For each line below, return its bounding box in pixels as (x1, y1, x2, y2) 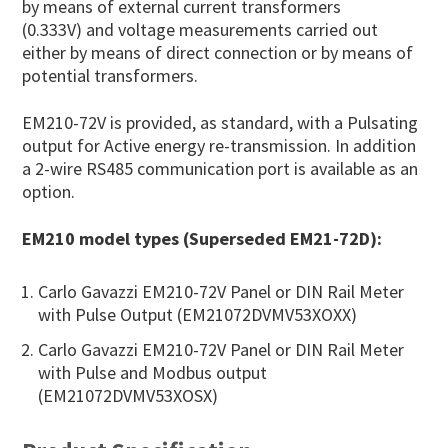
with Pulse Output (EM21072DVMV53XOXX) (38, 302, 358, 326)
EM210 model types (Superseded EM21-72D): (22, 226, 383, 250)
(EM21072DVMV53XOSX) (38, 383, 219, 407)
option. (22, 179, 76, 203)
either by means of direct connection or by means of (22, 40, 414, 64)
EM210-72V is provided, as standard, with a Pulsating (22, 110, 419, 134)
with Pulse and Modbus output (38, 360, 268, 384)
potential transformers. (22, 63, 203, 87)
